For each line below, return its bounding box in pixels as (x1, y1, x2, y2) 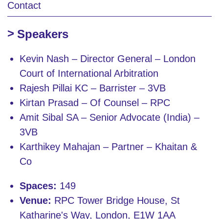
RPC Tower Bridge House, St (51, 195, 180, 206)
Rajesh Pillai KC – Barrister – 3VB (20, 82, 166, 93)
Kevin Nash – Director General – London (20, 53, 196, 64)
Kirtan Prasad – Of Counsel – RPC (20, 97, 170, 108)
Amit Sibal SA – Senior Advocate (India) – (20, 111, 199, 123)
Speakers (17, 27, 68, 41)
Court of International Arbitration (20, 67, 158, 79)
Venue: (20, 195, 51, 206)
